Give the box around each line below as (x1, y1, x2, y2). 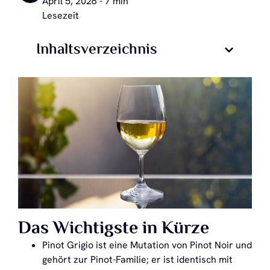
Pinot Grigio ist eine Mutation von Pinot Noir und (42, 239, 252, 252)
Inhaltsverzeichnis (36, 38, 157, 62)
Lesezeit (42, 9, 79, 22)
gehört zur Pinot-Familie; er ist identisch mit (42, 253, 233, 266)
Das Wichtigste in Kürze (18, 215, 209, 243)
